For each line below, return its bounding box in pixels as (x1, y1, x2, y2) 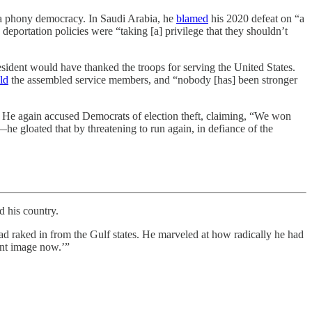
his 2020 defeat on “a (208, 13, 304, 24)
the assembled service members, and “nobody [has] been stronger (8, 74, 297, 86)
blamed (176, 13, 208, 24)
